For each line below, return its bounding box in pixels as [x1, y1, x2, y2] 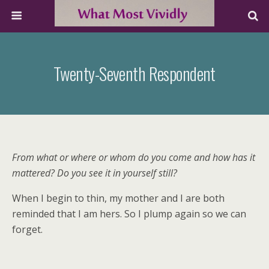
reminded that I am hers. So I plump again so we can [12, 207, 246, 220]
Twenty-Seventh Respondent [53, 61, 216, 86]
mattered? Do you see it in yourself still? [12, 166, 177, 180]
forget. [12, 223, 43, 236]
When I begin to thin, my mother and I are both [12, 192, 225, 205]
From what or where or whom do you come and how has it [12, 151, 255, 164]
